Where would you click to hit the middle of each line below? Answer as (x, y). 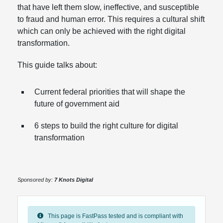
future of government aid (77, 104)
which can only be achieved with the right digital (102, 31)
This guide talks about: (57, 65)
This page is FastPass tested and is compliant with (113, 216)
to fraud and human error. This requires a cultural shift (111, 19)
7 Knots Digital (74, 180)
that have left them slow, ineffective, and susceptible (108, 7)
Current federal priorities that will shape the (110, 92)
